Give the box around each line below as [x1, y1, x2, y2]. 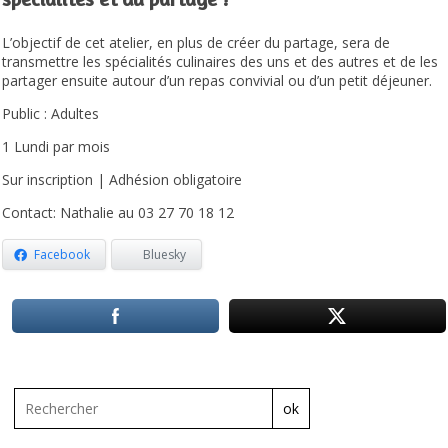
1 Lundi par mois [2, 137, 111, 157]
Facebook [34, 245, 91, 263]
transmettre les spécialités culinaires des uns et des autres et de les [2, 52, 439, 72]
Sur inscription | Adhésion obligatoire [2, 170, 243, 190]
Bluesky [143, 245, 187, 263]
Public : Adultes [2, 104, 100, 124]
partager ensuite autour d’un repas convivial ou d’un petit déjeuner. [2, 71, 437, 91]
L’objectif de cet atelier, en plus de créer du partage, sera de [2, 33, 391, 53]
